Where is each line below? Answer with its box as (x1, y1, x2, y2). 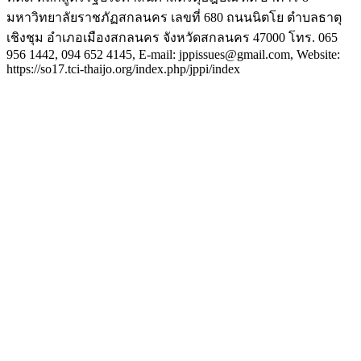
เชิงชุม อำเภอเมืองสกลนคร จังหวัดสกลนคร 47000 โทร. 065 (6, 30, 338, 44)
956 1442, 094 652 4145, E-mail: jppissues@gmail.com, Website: (6, 47, 340, 61)
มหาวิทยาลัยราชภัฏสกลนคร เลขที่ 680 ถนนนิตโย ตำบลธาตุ (6, 10, 342, 24)
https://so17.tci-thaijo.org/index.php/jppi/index (6, 61, 240, 76)
